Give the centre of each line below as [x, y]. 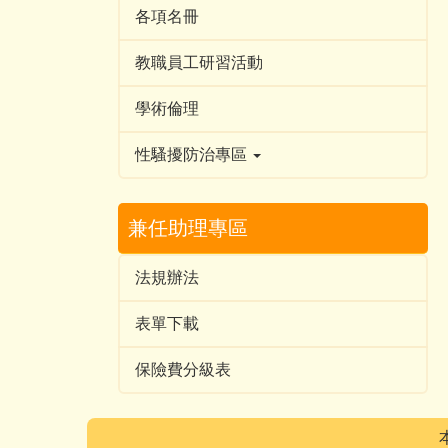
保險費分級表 [183, 369]
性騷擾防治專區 [193, 154]
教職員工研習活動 [199, 62]
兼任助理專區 [188, 228]
